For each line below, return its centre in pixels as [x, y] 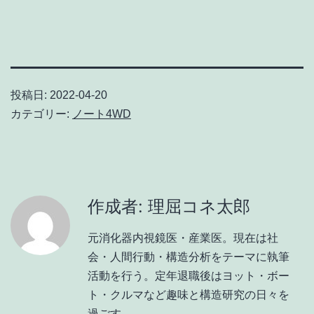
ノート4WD [102, 114]
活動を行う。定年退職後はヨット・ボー [189, 275]
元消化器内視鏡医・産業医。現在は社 [183, 238]
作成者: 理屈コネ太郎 [169, 206]
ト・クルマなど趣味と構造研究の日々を [189, 294]
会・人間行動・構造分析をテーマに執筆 [189, 257]
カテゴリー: [41, 114]
